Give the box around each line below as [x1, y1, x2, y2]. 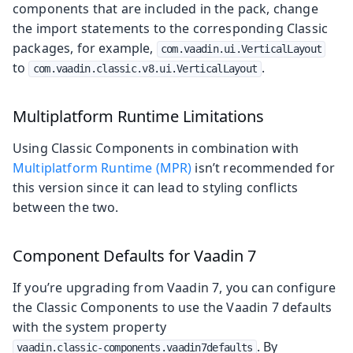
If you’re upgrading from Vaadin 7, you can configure [13, 278, 336, 296]
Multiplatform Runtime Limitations [13, 105, 264, 127]
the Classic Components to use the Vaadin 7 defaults [13, 298, 333, 316]
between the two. [13, 198, 119, 216]
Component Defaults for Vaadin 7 [13, 244, 256, 266]
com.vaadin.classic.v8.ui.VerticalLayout [32, 61, 258, 75]
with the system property [13, 318, 166, 336]
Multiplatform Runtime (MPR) [13, 158, 192, 176]
